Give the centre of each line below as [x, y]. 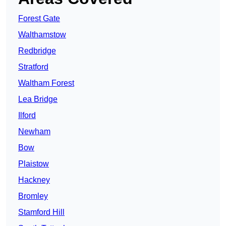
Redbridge [37, 51]
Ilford [27, 116]
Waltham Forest [46, 83]
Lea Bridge [38, 99]
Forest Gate [39, 19]
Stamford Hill [41, 212]
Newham [34, 132]
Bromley [33, 196]
